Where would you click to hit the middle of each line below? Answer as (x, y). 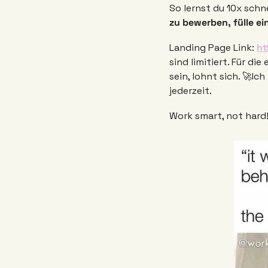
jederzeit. (191, 91)
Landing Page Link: (213, 48)
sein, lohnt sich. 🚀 (211, 77)
